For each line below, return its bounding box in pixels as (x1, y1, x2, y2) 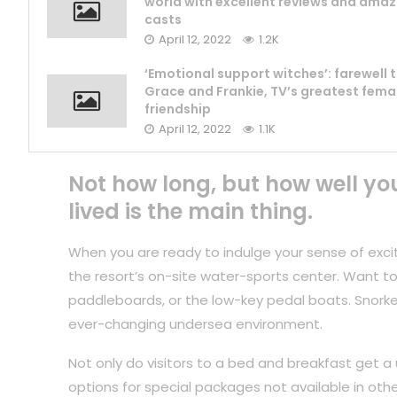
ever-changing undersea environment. (67, 315, 323, 334)
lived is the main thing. (67, 197, 313, 227)
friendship (144, 100, 211, 119)
